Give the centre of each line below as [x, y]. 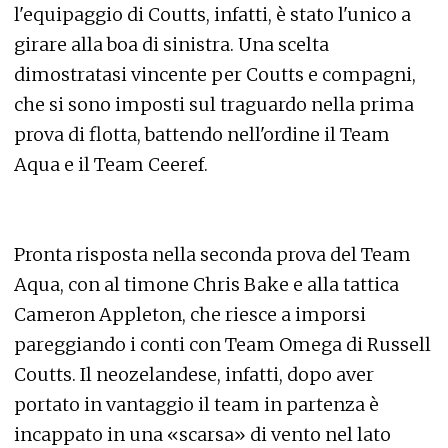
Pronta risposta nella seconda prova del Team [212, 254]
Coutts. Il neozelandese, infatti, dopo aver [194, 374]
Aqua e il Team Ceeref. [111, 164]
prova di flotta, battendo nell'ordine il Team [202, 134]
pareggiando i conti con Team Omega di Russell [222, 344]
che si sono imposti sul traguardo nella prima [214, 104]
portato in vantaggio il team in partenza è [196, 404]
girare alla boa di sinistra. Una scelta [171, 44]
